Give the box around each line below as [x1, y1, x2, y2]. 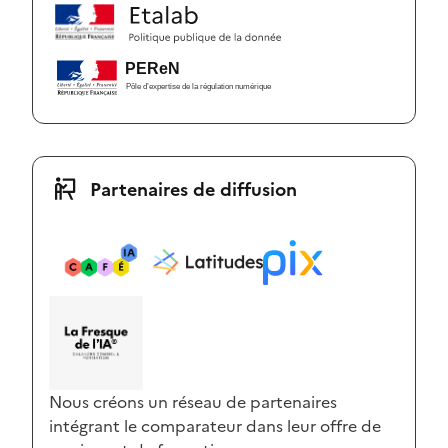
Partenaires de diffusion [85, 175, 297, 203]
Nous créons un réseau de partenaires [49, 389, 337, 414]
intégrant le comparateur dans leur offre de [49, 413, 381, 438]
